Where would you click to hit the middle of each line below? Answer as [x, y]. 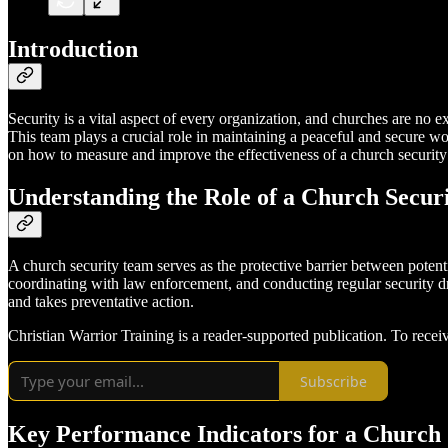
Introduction [73, 48]
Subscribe [333, 381]
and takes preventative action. [101, 302]
